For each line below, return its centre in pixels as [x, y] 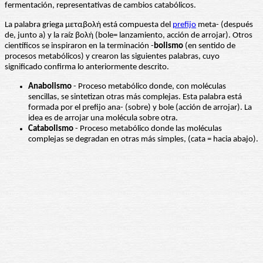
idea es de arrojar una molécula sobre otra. [103, 119]
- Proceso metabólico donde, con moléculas [149, 87]
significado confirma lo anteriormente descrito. [87, 68]
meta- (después [225, 25]
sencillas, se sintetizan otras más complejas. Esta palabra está [135, 97]
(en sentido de [209, 46]
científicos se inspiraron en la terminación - [79, 46]
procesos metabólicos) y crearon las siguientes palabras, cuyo [112, 57]
